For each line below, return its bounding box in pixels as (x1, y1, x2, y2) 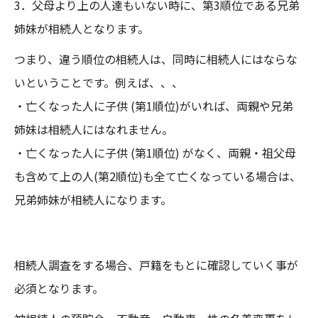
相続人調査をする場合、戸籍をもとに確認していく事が (14, 256, 298, 273)
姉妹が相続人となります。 (14, 20, 149, 37)
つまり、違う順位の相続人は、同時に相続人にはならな (14, 50, 297, 67)
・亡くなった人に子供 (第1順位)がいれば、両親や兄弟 (14, 97, 293, 114)
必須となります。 (14, 280, 104, 297)
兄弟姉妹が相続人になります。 (14, 191, 172, 208)
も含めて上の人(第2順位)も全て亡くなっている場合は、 (14, 168, 301, 185)
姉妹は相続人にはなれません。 (14, 121, 173, 138)
